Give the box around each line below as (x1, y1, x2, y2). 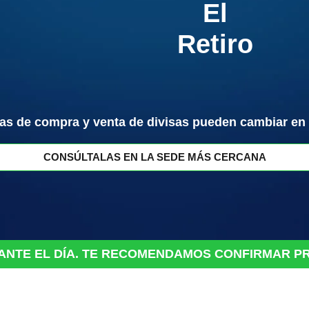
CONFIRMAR (215, 246, 290, 261)
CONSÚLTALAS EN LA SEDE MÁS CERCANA (43, 150, 266, 163)
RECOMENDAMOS (101, 246, 211, 261)
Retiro (177, 29, 253, 59)
